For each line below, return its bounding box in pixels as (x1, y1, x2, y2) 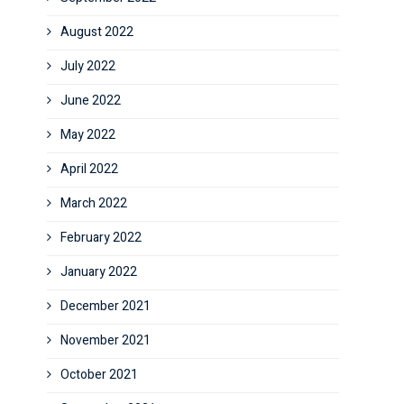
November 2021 (60, 331, 151, 350)
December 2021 (60, 297, 151, 316)
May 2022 (60, 125, 115, 144)
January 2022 (60, 262, 137, 281)
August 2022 (60, 23, 133, 41)
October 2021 (60, 365, 138, 384)
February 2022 (60, 228, 142, 247)
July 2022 (60, 57, 115, 76)
